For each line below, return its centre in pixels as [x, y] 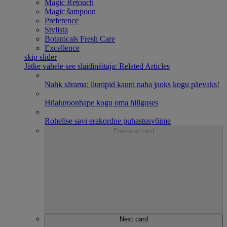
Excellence [62, 48]
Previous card [134, 131]
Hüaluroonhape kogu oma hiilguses [101, 103]
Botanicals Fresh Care [80, 39]
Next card [134, 219]
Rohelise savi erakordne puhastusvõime [108, 121]
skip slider [41, 57]
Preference [62, 21]
